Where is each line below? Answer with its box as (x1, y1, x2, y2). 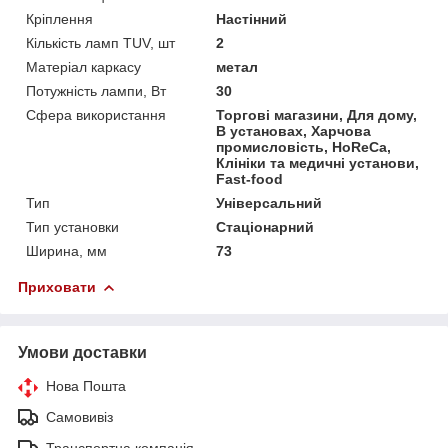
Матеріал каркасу (26, 58, 141, 75)
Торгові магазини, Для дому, (216, 106, 418, 123)
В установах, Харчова (216, 122, 372, 139)
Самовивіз (46, 408, 113, 425)
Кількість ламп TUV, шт (26, 34, 175, 51)
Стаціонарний (216, 218, 315, 235)
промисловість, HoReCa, (216, 138, 392, 155)
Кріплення (26, 10, 93, 27)
